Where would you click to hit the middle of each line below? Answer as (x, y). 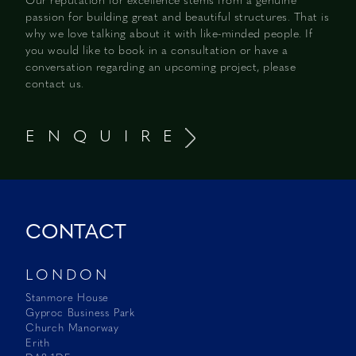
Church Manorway (72, 327)
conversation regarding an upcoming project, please (161, 67)
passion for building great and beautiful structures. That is (177, 17)
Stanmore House (68, 297)
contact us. (55, 83)
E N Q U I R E (105, 135)
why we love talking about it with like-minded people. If (169, 33)
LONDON (68, 275)
